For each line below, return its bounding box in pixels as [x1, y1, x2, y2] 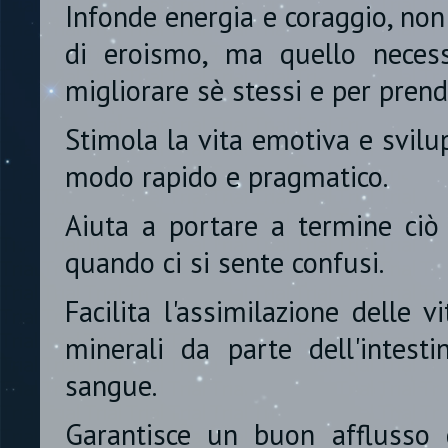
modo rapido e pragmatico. [65, 158, 388, 196]
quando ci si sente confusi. [65, 244, 384, 282]
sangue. [65, 367, 157, 405]
